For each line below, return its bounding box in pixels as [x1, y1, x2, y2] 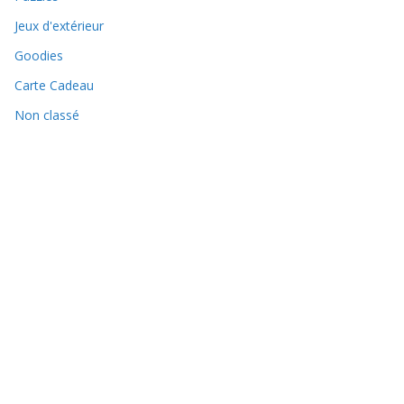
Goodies [14, 46, 63, 64]
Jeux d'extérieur [14, 16, 104, 34]
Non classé [14, 106, 79, 124]
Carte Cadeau [14, 76, 94, 94]
